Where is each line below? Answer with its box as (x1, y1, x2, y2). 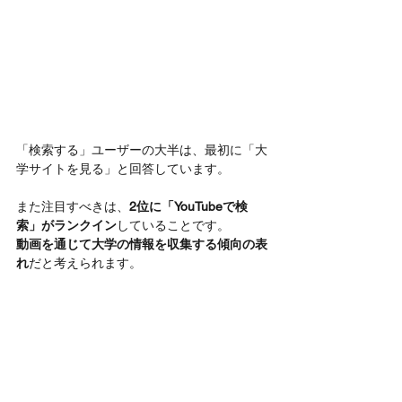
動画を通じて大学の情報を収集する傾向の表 (16, 236, 267, 251)
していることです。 (117, 217, 230, 232)
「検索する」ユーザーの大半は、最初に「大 (16, 142, 267, 157)
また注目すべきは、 (16, 198, 129, 214)
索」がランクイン (16, 217, 117, 232)
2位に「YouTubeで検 (129, 198, 248, 214)
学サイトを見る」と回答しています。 (16, 161, 230, 176)
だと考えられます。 (29, 255, 142, 270)
